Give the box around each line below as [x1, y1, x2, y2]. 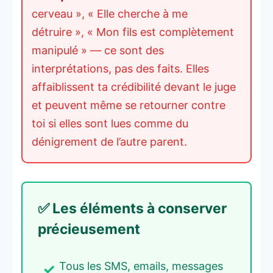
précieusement [38, 220, 140, 238]
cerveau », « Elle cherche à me [32, 7, 188, 20]
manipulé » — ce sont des [32, 43, 164, 57]
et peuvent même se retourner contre [32, 98, 225, 112]
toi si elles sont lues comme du [32, 116, 188, 130]
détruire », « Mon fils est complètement [32, 25, 234, 38]
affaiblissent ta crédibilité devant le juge [32, 80, 236, 93]
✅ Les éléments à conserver [38, 199, 227, 217]
